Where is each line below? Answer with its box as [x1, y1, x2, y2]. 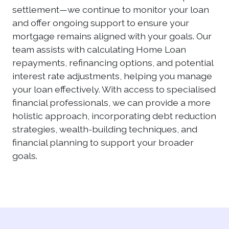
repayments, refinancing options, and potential [12, 57, 213, 68]
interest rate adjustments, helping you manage [12, 71, 212, 81]
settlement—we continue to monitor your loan [12, 4, 209, 15]
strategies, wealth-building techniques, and [12, 124, 197, 134]
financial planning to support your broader [12, 137, 194, 148]
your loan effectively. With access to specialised [12, 84, 216, 95]
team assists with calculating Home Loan [12, 44, 186, 55]
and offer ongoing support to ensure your [12, 17, 189, 28]
